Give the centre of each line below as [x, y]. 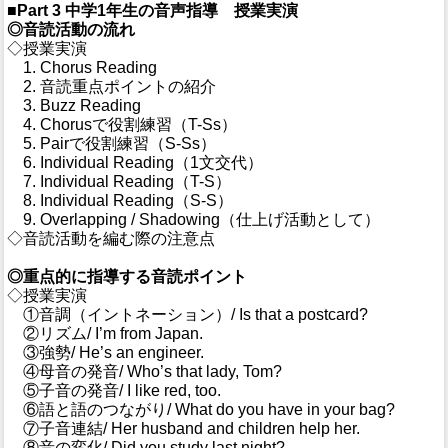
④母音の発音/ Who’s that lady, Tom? [144, 371]
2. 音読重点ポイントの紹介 [111, 86]
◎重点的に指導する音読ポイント [127, 276]
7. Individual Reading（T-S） [119, 181]
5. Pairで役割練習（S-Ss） [111, 143]
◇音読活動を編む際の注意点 [111, 238]
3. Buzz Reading [74, 105]
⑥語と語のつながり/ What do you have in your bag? [201, 409]
